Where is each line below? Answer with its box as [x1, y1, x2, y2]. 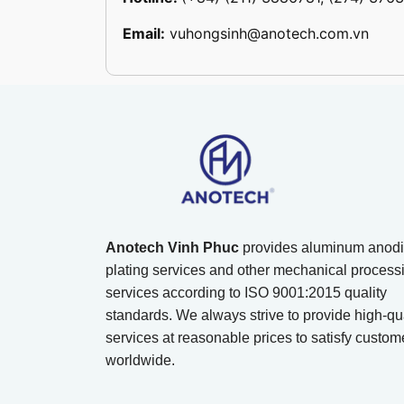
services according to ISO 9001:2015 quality [106, 285, 387, 301]
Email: [123, 24, 165, 43]
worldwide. [106, 353, 175, 369]
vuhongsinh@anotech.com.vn [170, 24, 369, 43]
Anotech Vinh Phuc [106, 240, 239, 256]
